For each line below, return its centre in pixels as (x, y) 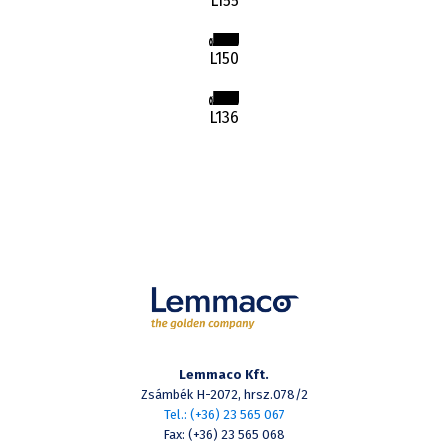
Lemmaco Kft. (224, 375)
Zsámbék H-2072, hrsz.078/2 (224, 395)
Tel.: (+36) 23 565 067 (224, 415)
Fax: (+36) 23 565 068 (224, 435)
